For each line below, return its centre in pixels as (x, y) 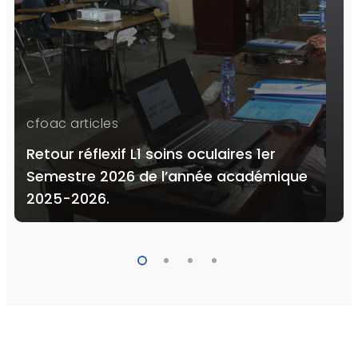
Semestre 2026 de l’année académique (167, 177)
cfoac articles (72, 124)
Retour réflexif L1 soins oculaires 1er (151, 154)
